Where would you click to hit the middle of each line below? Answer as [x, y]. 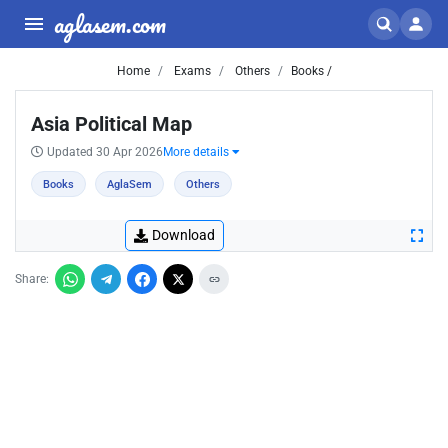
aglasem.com [110, 23]
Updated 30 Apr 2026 [105, 152]
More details [197, 152]
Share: [32, 279]
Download [183, 235]
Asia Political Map [111, 124]
